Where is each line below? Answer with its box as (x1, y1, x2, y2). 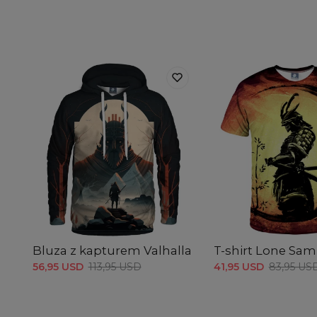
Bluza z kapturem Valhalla (32, 243, 192, 258)
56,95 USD (32, 260, 83, 273)
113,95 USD (88, 260, 142, 273)
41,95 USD (213, 260, 264, 273)
